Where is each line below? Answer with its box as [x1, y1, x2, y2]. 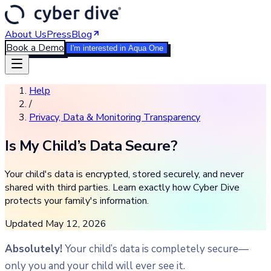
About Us [5, 28, 47, 41]
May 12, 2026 [45, 217, 106, 230]
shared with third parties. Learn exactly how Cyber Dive [5, 180, 240, 194]
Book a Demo [6, 41, 64, 54]
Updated [5, 217, 45, 230]
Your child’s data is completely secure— [62, 241, 249, 256]
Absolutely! [5, 241, 62, 256]
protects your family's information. [5, 194, 149, 207]
